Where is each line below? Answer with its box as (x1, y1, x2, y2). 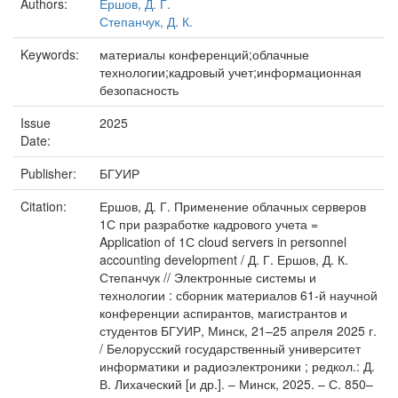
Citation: (20, 197, 70, 215)
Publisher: (20, 164, 80, 182)
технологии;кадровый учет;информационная (99, 63, 362, 81)
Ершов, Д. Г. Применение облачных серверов (99, 197, 366, 215)
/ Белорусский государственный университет (99, 339, 361, 357)
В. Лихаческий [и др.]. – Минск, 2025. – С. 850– (99, 375, 373, 393)
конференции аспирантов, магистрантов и (99, 304, 347, 322)
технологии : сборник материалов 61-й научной (99, 286, 378, 304)
